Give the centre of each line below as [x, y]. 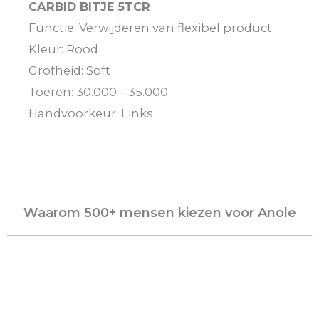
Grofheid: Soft [69, 70]
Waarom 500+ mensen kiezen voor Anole [159, 213]
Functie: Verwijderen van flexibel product [150, 27]
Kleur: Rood [63, 49]
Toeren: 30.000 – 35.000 [98, 91]
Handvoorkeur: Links [91, 113]
